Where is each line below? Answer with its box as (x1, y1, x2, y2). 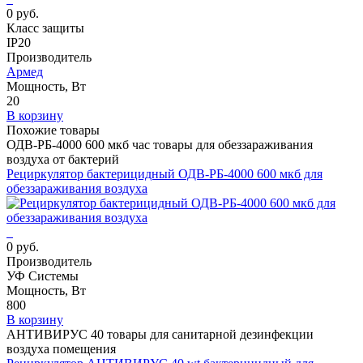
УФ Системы (6, 268, 79, 283)
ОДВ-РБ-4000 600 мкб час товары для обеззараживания (6, 137, 313, 152)
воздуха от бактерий (6, 152, 119, 166)
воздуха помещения (6, 341, 116, 356)
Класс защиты (6, 20, 84, 35)
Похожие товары (6, 122, 100, 137)
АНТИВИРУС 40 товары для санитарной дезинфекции (6, 327, 314, 341)
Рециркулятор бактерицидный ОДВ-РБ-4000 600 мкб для (6, 166, 322, 181)
